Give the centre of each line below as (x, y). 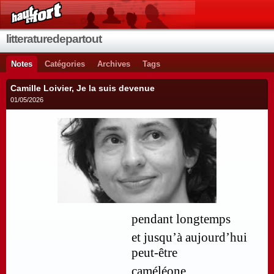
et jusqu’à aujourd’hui (189, 238)
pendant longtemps (181, 219)
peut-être (154, 253)
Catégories (65, 64)
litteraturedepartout (54, 39)
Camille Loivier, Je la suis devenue (83, 88)
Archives (114, 64)
